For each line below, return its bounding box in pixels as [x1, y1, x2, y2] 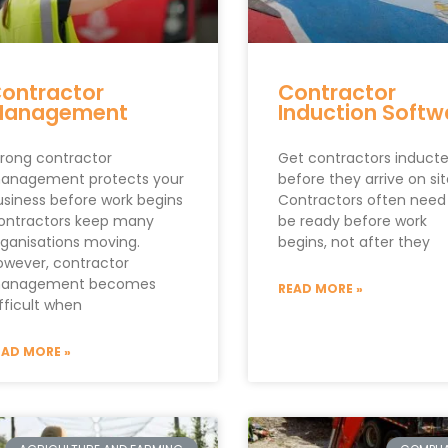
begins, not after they [277, 232, 430, 253]
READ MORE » [277, 280, 363, 298]
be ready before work [277, 211, 427, 232]
